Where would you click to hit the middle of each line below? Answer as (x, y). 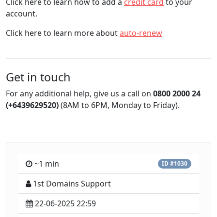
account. (22, 14)
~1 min (47, 164)
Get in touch (38, 77)
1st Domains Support (72, 184)
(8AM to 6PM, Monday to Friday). (119, 105)
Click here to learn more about (63, 33)
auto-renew (141, 33)
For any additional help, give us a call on (79, 93)
